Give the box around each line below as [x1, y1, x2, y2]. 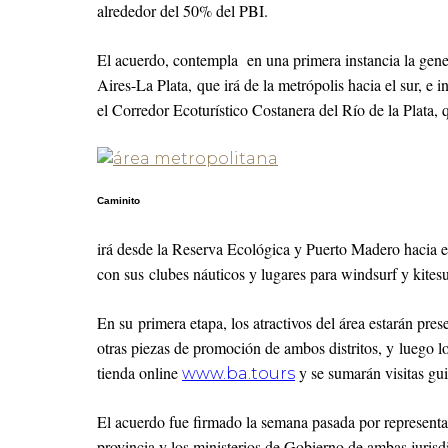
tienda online [97, 362, 182, 383]
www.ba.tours [182, 364, 295, 383]
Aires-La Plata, [97, 74, 197, 95]
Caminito [97, 195, 140, 206]
